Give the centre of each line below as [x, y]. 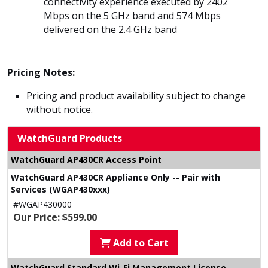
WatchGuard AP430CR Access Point [86, 159]
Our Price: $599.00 [55, 217]
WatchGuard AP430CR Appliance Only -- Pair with [115, 177]
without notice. [60, 109]
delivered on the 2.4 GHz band [110, 29]
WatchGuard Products [70, 138]
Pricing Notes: [41, 72]
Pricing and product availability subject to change [136, 96]
